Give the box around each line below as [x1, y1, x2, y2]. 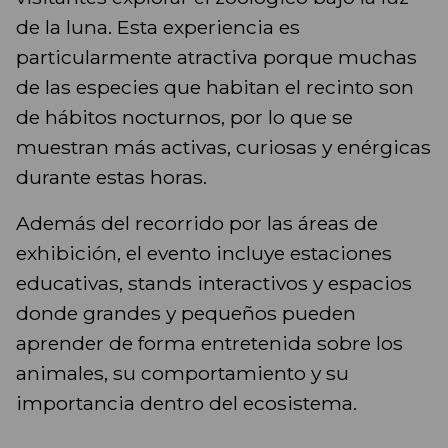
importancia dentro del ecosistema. [16, 391, 357, 416]
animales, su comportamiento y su [16, 361, 349, 386]
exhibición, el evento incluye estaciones [16, 241, 392, 266]
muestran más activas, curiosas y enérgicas [16, 135, 431, 160]
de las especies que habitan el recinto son [16, 75, 414, 100]
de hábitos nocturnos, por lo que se [16, 105, 353, 130]
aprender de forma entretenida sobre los [16, 331, 403, 356]
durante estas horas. [16, 165, 207, 190]
